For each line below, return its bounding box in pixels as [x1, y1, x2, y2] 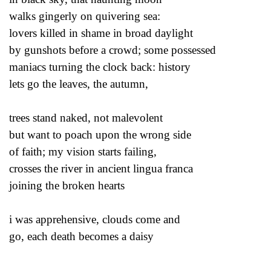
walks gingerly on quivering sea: [9, 9, 163, 22]
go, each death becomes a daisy [9, 229, 154, 243]
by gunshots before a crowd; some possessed [9, 43, 219, 56]
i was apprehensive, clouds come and [9, 212, 183, 226]
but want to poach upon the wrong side [9, 128, 194, 141]
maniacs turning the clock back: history [9, 60, 194, 73]
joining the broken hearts [9, 178, 128, 192]
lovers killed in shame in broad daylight [9, 26, 196, 39]
